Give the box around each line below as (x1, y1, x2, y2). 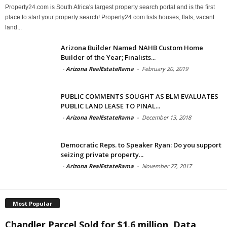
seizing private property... (61, 149, 143, 159)
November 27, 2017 (142, 162, 192, 170)
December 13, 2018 (142, 113, 191, 121)
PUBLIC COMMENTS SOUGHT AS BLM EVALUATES (61, 91, 218, 101)
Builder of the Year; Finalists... (61, 52, 156, 62)
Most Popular (13, 199, 52, 207)
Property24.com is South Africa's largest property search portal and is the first (5, 3, 215, 11)
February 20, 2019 (142, 64, 188, 72)
